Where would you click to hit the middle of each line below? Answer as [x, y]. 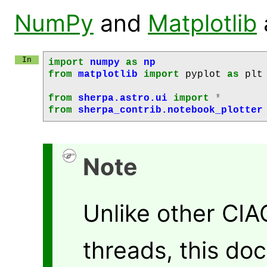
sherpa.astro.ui [123, 99]
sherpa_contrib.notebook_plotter [170, 111]
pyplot [203, 75]
